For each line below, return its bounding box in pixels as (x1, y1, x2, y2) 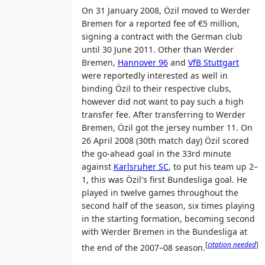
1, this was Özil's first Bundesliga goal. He (82, 174, 247, 186)
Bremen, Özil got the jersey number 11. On (82, 122, 253, 134)
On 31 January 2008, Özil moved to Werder (82, 5, 250, 17)
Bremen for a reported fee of (82, 18, 198, 30)
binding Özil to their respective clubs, (82, 83, 231, 95)
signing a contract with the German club (82, 31, 243, 43)
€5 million (198, 18, 237, 30)
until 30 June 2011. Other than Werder (82, 44, 234, 56)
